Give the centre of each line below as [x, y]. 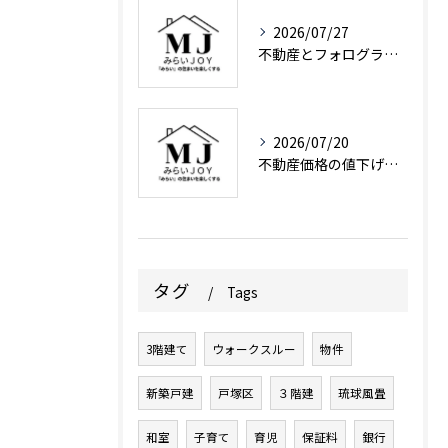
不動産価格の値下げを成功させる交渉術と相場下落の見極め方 [391, 164]
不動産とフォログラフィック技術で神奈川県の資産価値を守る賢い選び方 [391, 54]
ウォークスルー [254, 349]
